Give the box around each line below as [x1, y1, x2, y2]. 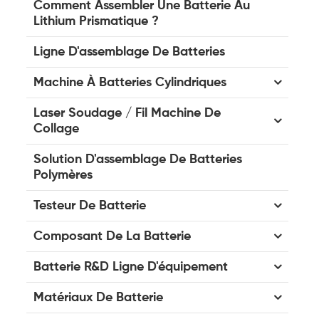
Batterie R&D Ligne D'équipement [33, 260, 228, 273]
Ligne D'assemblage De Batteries [33, 45, 225, 58]
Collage [33, 122, 79, 135]
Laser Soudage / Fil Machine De [33, 106, 221, 120]
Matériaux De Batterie [33, 291, 163, 304]
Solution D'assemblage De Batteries [33, 152, 242, 166]
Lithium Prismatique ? [33, 14, 159, 28]
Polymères [33, 168, 93, 182]
